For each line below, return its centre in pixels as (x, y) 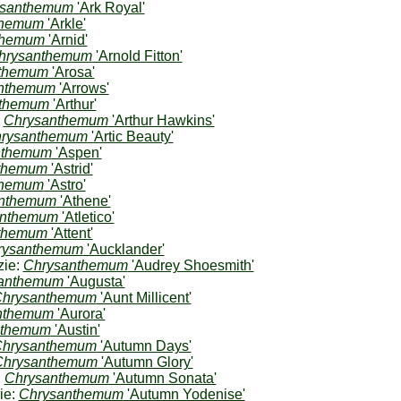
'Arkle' (64, 24)
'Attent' (70, 233)
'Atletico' (86, 217)
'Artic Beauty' (130, 137)
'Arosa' (71, 72)
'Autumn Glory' (145, 362)
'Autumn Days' (144, 346)
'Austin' (75, 330)
